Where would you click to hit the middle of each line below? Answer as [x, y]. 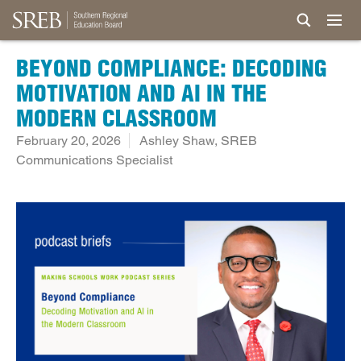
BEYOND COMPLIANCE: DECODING [172, 68]
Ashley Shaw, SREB [198, 141]
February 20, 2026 [68, 141]
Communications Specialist [94, 160]
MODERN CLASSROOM [116, 118]
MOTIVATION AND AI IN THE [141, 93]
